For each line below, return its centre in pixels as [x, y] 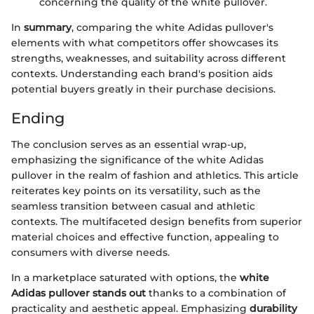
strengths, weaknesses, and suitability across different [149, 58]
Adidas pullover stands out [78, 293]
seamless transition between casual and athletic [133, 206]
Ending [38, 118]
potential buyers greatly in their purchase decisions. [143, 89]
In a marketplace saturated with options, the [125, 278]
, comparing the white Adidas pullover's [172, 27]
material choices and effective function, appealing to [145, 237]
